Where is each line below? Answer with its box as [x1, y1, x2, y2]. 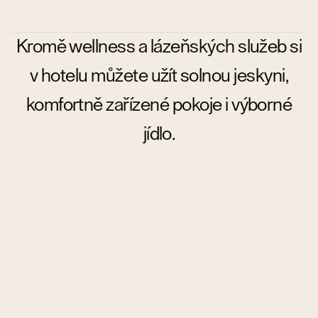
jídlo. [143, 125, 175, 144]
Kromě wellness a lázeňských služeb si [16, 38, 302, 57]
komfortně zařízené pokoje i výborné [26, 96, 292, 115]
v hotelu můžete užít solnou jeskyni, [29, 67, 289, 86]
